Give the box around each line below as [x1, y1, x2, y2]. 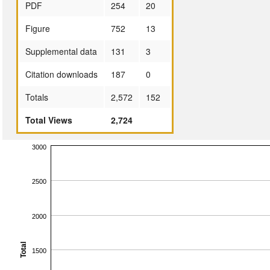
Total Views [25, 113, 72, 126]
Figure [25, 22, 50, 34]
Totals [25, 90, 48, 103]
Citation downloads [25, 67, 98, 80]
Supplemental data [25, 45, 97, 57]
